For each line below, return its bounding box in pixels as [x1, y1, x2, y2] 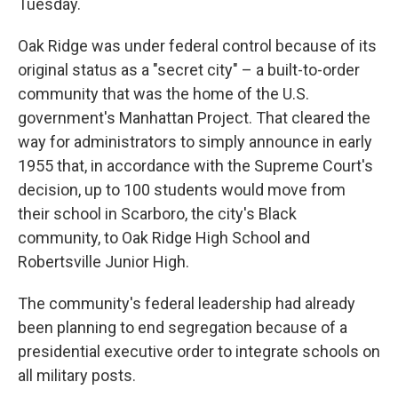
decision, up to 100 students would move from [18, 180, 346, 200]
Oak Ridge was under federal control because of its [18, 36, 377, 56]
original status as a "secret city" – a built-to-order [18, 60, 360, 80]
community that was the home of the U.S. [18, 84, 309, 104]
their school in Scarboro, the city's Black [18, 204, 297, 224]
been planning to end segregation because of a [18, 318, 347, 338]
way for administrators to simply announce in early [18, 132, 372, 152]
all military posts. [18, 366, 136, 386]
